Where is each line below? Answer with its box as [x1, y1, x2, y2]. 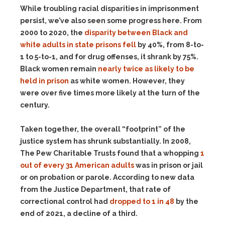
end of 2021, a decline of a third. [20, 209, 138, 217]
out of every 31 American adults [20, 161, 134, 169]
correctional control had [20, 197, 109, 205]
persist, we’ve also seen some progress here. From [20, 17, 202, 25]
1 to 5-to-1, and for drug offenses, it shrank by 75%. [20, 53, 198, 61]
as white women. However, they [69, 77, 185, 85]
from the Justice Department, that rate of [20, 185, 171, 193]
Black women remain [20, 65, 98, 73]
